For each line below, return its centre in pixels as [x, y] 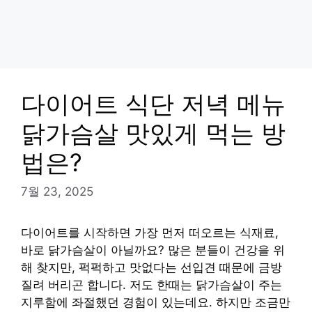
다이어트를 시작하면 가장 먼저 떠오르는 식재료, [150, 232]
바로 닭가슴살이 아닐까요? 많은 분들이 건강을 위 [153, 250]
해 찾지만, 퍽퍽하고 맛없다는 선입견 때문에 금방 [151, 267]
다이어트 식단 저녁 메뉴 [153, 104]
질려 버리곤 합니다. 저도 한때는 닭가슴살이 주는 [151, 284]
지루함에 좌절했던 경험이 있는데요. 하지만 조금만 [156, 302]
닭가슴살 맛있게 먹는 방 [153, 133]
